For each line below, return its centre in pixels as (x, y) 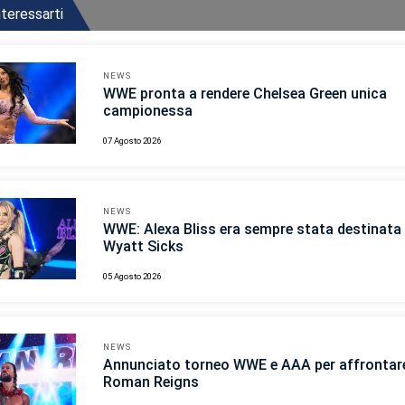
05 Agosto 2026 (132, 276)
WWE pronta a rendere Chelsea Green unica (245, 93)
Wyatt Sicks (143, 246)
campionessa (148, 110)
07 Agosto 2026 (132, 140)
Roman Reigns (151, 381)
